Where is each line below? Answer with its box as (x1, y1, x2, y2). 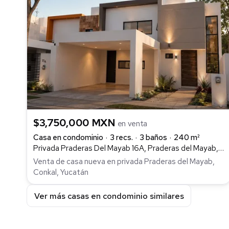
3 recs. (110, 132, 133, 143)
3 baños (140, 132, 167, 143)
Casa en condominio (33, 132, 103, 143)
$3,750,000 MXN (33, 116, 118, 129)
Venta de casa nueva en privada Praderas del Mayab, (33, 156, 215, 167)
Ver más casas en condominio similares (34, 190, 184, 201)
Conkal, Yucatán (33, 167, 88, 178)
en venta (117, 118, 148, 129)
